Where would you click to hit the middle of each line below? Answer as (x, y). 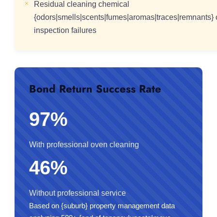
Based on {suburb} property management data (102, 206)
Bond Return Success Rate (95, 89)
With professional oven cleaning (84, 145)
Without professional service (77, 193)
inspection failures (65, 30)
